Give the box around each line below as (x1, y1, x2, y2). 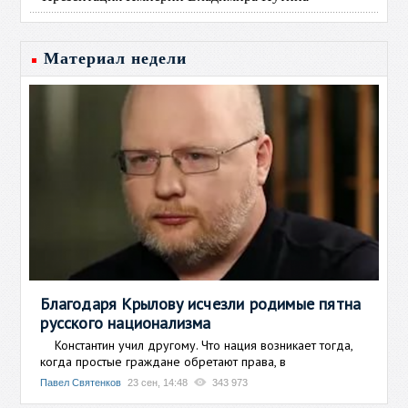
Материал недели (44, 49, 188, 67)
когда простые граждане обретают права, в (40, 352, 287, 370)
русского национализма (40, 311, 211, 333)
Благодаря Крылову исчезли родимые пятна (40, 292, 362, 314)
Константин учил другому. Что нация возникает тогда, (40, 336, 353, 353)
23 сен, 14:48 (127, 376, 189, 388)
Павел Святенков (40, 376, 122, 388)
